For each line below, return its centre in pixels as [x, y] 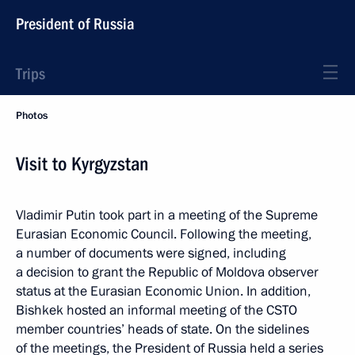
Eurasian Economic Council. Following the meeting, [164, 234]
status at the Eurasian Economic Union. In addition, [163, 291]
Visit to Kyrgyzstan [82, 164]
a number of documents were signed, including [151, 253]
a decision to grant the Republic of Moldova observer [167, 272]
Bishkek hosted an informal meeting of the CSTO [157, 310]
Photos [32, 116]
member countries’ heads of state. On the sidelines [162, 329]
